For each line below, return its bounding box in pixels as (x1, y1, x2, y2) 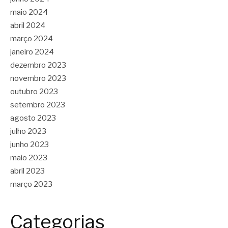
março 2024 (10, 34, 53, 44)
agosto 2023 (10, 113, 56, 123)
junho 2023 (10, 140, 49, 150)
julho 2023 (10, 127, 46, 136)
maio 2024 (10, 8, 48, 17)
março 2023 (10, 180, 52, 189)
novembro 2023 (10, 74, 66, 83)
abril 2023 (10, 166, 45, 176)
